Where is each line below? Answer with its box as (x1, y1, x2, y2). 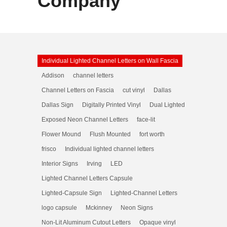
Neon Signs (121, 204, 153, 211)
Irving (87, 160, 102, 167)
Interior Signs (42, 160, 78, 167)
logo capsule (42, 204, 77, 211)
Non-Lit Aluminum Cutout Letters (42, 219, 131, 226)
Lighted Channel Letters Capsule (42, 175, 133, 182)
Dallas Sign (42, 101, 73, 108)
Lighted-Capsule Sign (42, 190, 102, 197)
